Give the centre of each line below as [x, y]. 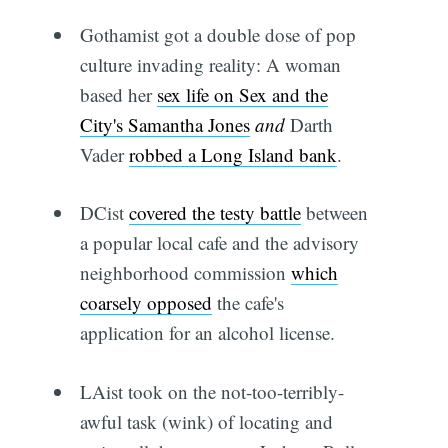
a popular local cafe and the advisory [219, 243]
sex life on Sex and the [242, 94]
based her [118, 94]
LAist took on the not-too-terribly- [211, 391]
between [334, 213]
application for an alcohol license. [207, 333]
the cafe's [247, 303]
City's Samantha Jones [164, 124]
